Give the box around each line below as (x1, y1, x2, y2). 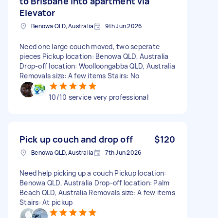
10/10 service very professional (49, 92, 148, 102)
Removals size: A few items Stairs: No (19, 71, 140, 80)
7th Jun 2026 (105, 148, 142, 157)
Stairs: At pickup (19, 197, 73, 207)
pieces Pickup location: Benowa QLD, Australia (19, 51, 169, 61)
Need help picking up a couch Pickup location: (19, 168, 166, 178)
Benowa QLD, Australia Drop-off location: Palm (19, 178, 170, 187)
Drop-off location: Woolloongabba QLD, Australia (19, 61, 175, 71)
